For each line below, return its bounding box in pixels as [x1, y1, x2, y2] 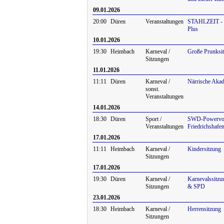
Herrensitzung [187, 205, 221, 212]
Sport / [145, 115, 161, 122]
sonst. [145, 85, 159, 92]
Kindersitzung [187, 145, 221, 152]
